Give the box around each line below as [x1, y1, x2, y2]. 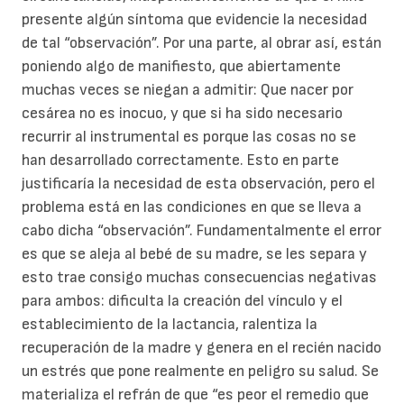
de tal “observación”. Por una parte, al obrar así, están [22, 33, 381, 53]
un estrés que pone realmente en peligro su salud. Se [22, 362, 379, 381]
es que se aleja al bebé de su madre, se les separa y [22, 244, 367, 264]
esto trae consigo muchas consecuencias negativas [22, 268, 377, 288]
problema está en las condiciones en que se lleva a [22, 197, 362, 217]
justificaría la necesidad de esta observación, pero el [22, 174, 375, 194]
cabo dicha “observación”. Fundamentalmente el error [22, 221, 381, 241]
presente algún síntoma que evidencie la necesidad [22, 10, 367, 30]
